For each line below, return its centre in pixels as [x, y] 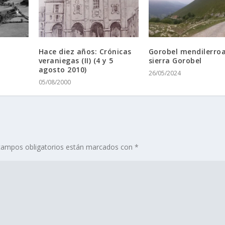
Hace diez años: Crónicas [85, 52]
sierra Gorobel [175, 61]
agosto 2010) [63, 70]
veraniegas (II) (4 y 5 [76, 61]
